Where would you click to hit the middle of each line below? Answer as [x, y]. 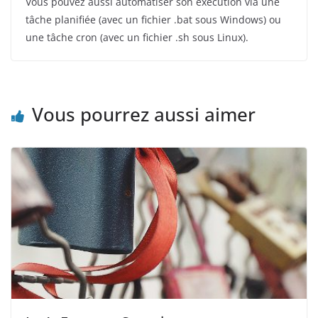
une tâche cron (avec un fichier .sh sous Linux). [137, 37]
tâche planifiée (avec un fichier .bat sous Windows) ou [153, 19]
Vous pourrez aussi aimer [144, 114]
